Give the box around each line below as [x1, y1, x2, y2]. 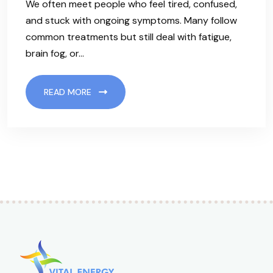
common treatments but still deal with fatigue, [26, 30, 232, 44]
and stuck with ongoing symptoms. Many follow [26, 14, 237, 27]
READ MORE [44, 87, 94, 98]
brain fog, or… [26, 47, 84, 60]
